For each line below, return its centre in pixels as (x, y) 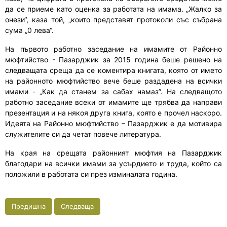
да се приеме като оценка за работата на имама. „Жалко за (113, 9)
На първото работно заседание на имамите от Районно (113, 49)
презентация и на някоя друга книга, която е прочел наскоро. (113, 112)
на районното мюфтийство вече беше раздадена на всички (113, 81)
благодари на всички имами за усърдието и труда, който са (113, 163)
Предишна (29, 206)
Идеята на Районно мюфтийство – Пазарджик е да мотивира (113, 123)
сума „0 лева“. (29, 30)
